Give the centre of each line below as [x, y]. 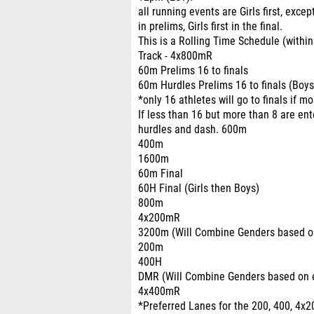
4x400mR [159, 292]
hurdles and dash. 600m [192, 130]
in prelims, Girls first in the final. [210, 27]
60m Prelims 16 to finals [193, 71]
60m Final [161, 174]
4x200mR [159, 218]
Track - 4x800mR [175, 56]
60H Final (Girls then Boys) [199, 189]
